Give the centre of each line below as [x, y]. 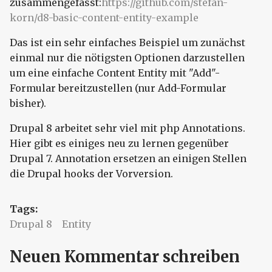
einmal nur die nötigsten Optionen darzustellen [127, 57]
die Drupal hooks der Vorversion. [91, 173]
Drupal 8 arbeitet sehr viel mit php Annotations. [127, 128]
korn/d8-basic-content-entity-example [104, 17]
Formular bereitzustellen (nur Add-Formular [118, 88]
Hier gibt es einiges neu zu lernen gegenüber [119, 143]
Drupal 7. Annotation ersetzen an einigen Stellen [128, 158]
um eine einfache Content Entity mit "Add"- [115, 73]
